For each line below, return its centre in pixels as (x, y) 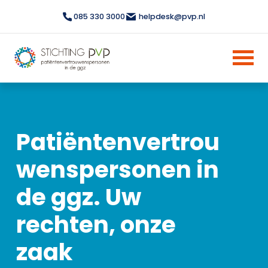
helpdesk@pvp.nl (171, 16)
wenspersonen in (118, 170)
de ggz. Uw (79, 197)
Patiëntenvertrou (118, 142)
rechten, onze (96, 225)
